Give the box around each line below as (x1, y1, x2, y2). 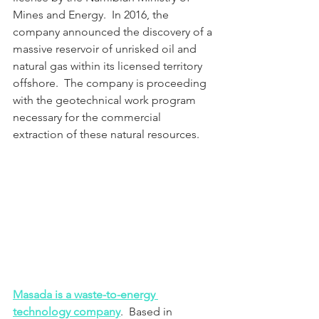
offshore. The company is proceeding (13, 75, 209, 90)
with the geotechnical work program (13, 93, 199, 107)
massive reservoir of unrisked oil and (13, 41, 199, 56)
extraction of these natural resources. (13, 127, 199, 141)
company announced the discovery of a (13, 24, 215, 38)
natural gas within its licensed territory (13, 58, 205, 73)
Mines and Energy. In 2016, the (13, 7, 172, 21)
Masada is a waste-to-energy (13, 287, 158, 301)
